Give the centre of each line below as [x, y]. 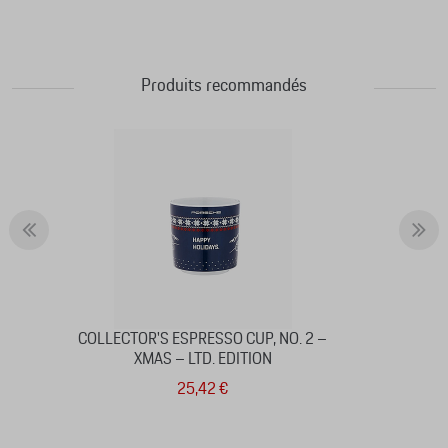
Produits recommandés [224, 86]
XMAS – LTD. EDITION [202, 359]
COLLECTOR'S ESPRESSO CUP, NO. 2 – [203, 339]
